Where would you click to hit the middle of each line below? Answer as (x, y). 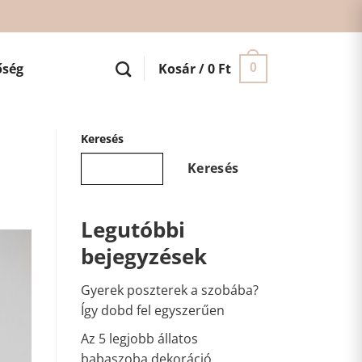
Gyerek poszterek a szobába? (169, 290)
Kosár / (183, 68)
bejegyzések (143, 257)
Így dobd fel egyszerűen (152, 311)
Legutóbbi (133, 230)
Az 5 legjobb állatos (139, 338)
